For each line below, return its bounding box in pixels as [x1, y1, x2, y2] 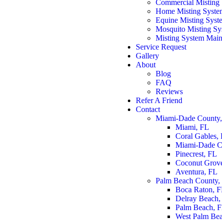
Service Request [136, 43, 186, 51]
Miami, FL [175, 123, 209, 131]
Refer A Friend [136, 96, 182, 105]
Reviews [156, 87, 183, 96]
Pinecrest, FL [175, 150, 217, 158]
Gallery [136, 52, 159, 60]
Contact [136, 105, 160, 113]
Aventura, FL [175, 167, 218, 176]
